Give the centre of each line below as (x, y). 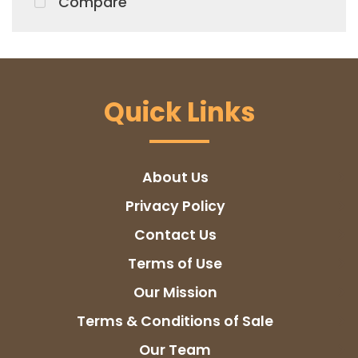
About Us (175, 177)
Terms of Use (175, 263)
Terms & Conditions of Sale (175, 321)
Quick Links (179, 112)
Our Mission (175, 292)
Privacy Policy (175, 206)
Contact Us (175, 235)
